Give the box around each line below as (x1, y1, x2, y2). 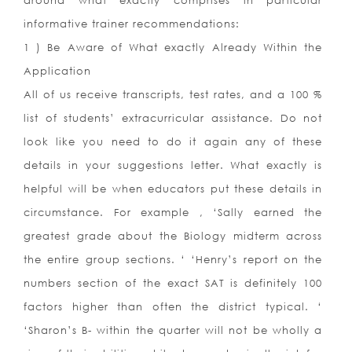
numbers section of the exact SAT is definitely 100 (24, 277, 323, 290)
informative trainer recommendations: (24, 17, 240, 31)
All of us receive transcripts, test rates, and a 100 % (24, 88, 323, 101)
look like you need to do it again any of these (24, 135, 323, 148)
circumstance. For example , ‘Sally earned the (24, 206, 323, 219)
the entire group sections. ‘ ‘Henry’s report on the (24, 253, 323, 266)
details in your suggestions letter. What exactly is (24, 159, 323, 172)
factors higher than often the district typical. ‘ (24, 300, 323, 313)
